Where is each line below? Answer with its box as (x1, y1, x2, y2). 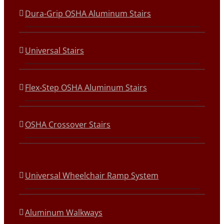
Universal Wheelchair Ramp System (25, 170, 158, 181)
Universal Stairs (25, 45, 84, 56)
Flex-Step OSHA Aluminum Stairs (25, 82, 147, 93)
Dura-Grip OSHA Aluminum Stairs (25, 8, 151, 19)
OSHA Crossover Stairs (25, 119, 110, 130)
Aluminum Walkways (25, 207, 102, 218)
